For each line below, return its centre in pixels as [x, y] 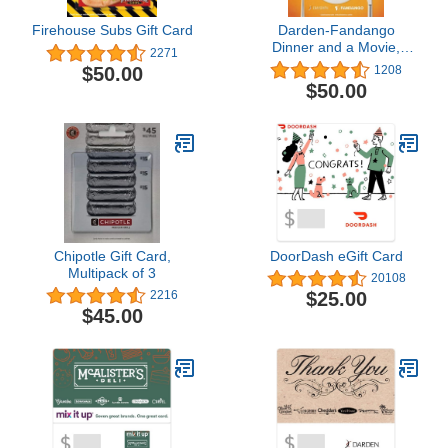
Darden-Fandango [336, 30]
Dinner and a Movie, [336, 47]
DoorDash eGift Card [336, 255]
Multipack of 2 [336, 64]
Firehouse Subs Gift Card [112, 30]
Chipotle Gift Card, [112, 255]
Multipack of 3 [112, 272]
